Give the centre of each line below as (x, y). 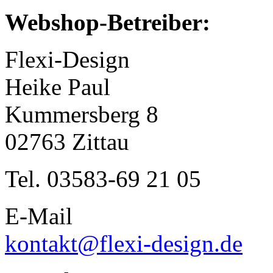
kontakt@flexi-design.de (124, 244)
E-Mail (39, 216)
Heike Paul (58, 87)
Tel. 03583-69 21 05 (103, 179)
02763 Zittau (67, 142)
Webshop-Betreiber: (108, 23)
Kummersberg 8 (82, 115)
